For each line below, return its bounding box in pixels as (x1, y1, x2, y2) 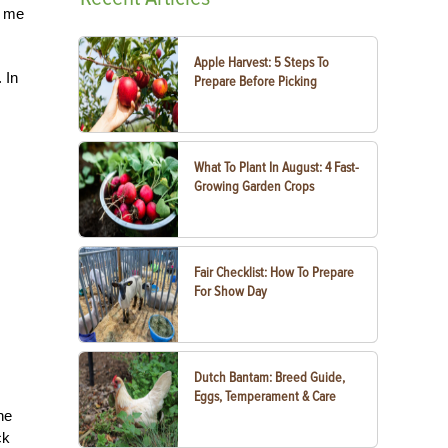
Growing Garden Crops (194, 178, 315, 195)
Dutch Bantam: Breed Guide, (194, 369, 346, 386)
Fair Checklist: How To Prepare (194, 264, 355, 281)
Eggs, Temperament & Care (194, 388, 337, 405)
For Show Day (194, 283, 268, 300)
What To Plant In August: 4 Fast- (194, 159, 360, 176)
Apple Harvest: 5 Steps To (194, 54, 330, 71)
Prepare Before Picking (194, 73, 318, 90)
